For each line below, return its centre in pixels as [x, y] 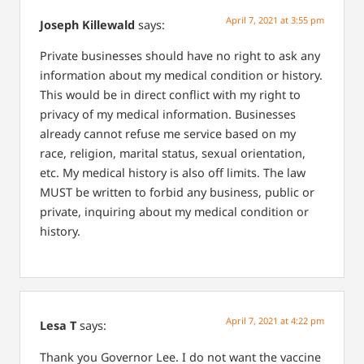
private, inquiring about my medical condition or [174, 211]
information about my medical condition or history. [181, 75]
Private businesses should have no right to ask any [180, 55]
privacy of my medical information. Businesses [168, 114]
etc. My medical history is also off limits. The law [173, 172]
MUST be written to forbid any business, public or [177, 192]
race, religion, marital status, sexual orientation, [173, 153]
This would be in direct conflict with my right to [170, 94]
